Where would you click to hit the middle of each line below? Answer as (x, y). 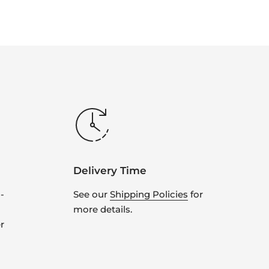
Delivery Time (110, 170)
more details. (102, 210)
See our (91, 195)
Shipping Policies (149, 195)
